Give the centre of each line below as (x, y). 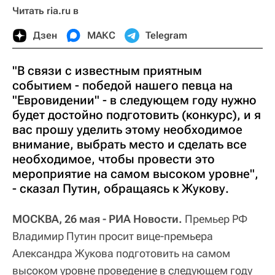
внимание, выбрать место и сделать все (130, 144)
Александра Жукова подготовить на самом (121, 253)
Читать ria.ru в (45, 11)
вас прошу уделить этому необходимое (127, 130)
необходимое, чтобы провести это (114, 159)
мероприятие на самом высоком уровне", (135, 174)
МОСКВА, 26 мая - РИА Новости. (97, 219)
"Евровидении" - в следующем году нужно (134, 100)
